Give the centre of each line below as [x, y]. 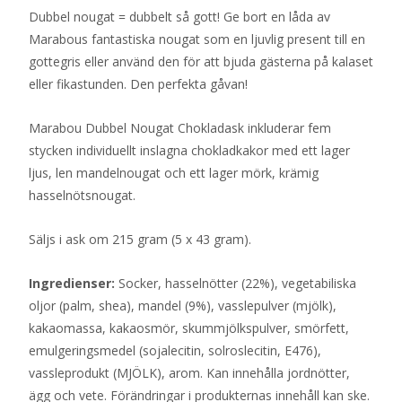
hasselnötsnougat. [84, 195]
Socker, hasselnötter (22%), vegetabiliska [236, 283]
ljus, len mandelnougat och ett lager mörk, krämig [174, 173]
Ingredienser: [72, 283]
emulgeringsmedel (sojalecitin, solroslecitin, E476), [175, 350]
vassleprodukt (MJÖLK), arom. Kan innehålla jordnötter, [189, 373]
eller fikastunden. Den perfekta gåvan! [140, 84]
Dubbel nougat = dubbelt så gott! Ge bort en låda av [179, 17]
